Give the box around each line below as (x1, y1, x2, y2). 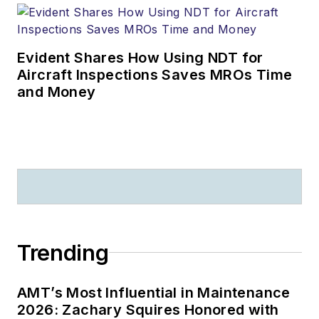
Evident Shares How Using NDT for (17, 48, 263, 66)
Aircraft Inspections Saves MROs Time (17, 66, 293, 83)
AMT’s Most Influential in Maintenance (17, 283, 291, 301)
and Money (17, 83, 96, 100)
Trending (17, 239, 109, 266)
